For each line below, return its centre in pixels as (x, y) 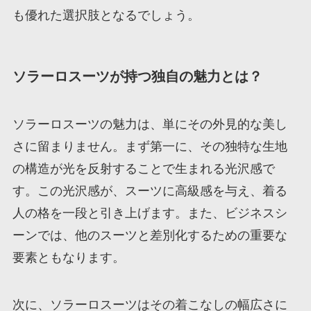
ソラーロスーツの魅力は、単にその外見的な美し (150, 125)
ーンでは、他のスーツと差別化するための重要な (150, 236)
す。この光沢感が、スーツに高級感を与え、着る (150, 191)
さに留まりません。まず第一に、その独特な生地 (150, 147)
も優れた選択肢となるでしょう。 (106, 15)
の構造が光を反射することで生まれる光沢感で (143, 169)
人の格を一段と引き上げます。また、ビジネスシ (150, 213)
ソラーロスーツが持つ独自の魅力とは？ (137, 76)
